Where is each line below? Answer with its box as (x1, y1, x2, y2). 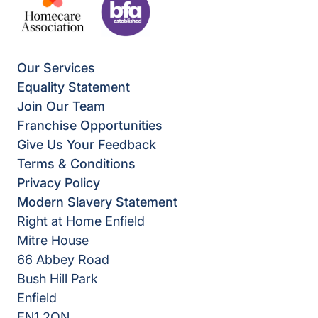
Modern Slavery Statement (17, 194, 177, 209)
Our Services (17, 60, 95, 75)
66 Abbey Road (17, 252, 109, 267)
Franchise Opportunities (17, 118, 163, 133)
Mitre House (17, 233, 89, 248)
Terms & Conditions (17, 156, 136, 171)
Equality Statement (17, 79, 130, 94)
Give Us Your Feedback (17, 137, 156, 152)
